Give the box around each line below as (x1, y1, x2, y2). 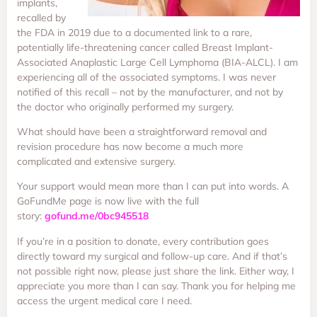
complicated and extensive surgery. (17, 154, 175, 168)
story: (17, 209, 45, 223)
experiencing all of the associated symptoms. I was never (17, 70, 276, 83)
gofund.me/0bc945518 (45, 209, 149, 223)
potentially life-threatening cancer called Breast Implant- (17, 40, 273, 54)
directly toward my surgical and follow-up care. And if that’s (17, 249, 287, 263)
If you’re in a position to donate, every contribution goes (17, 234, 269, 248)
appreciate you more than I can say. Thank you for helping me (17, 279, 296, 292)
